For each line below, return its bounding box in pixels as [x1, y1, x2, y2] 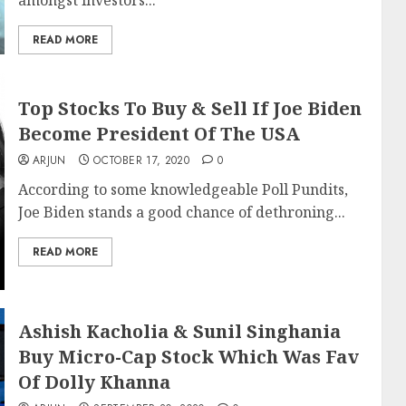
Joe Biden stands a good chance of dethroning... [17, 202, 345, 222]
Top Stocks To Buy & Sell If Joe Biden [17, 96, 362, 121]
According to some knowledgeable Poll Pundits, [17, 179, 348, 199]
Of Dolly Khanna [17, 370, 170, 394]
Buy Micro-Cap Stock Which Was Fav [17, 344, 359, 369]
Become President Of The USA [17, 121, 300, 146]
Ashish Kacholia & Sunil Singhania [17, 319, 341, 343]
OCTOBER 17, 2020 [93, 152, 190, 169]
